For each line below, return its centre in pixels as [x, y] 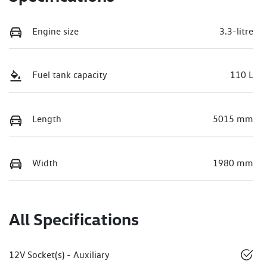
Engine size [55, 31]
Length [47, 119]
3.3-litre [236, 31]
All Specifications [74, 219]
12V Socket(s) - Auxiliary [59, 255]
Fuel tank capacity [70, 75]
